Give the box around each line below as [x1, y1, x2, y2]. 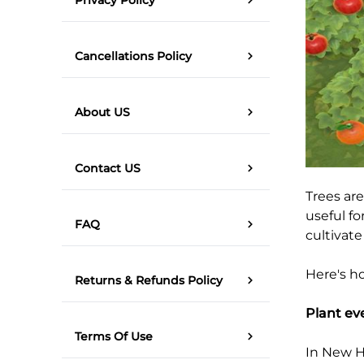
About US [75, 104, 130, 119]
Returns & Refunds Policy [75, 272, 223, 288]
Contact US [75, 160, 141, 175]
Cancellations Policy [75, 48, 192, 63]
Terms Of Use [75, 328, 153, 344]
